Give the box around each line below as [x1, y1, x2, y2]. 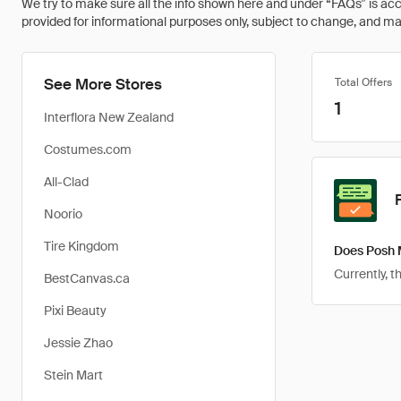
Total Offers [335, 75, 392, 90]
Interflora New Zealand [44, 109, 174, 125]
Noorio [44, 206, 82, 222]
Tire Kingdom [44, 238, 119, 254]
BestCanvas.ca [44, 270, 130, 286]
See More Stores [44, 74, 162, 94]
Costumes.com [44, 141, 132, 158]
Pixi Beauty [44, 303, 107, 319]
